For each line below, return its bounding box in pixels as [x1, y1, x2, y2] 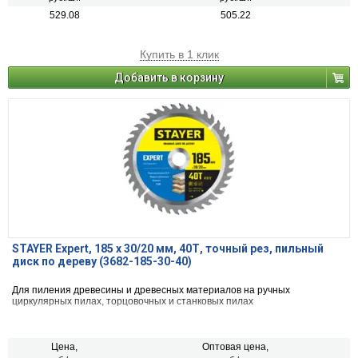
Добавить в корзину [114, 71, 224, 85]
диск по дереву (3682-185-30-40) [12, 255, 192, 268]
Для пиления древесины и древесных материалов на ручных [12, 284, 290, 296]
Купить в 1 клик [139, 48, 219, 62]
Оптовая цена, [202, 341, 268, 353]
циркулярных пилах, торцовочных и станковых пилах [12, 296, 253, 308]
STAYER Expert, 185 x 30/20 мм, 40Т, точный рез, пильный [12, 242, 324, 256]
